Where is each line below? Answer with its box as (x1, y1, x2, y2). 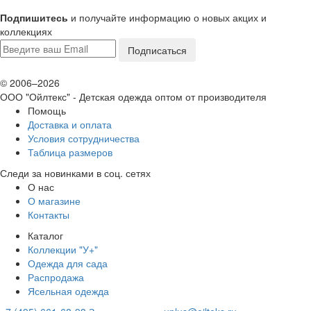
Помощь (28, 103, 66, 117)
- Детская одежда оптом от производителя (73, 89, 267, 103)
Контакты (28, 207, 69, 221)
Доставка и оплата (28, 117, 112, 131)
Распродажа (28, 269, 84, 284)
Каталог (28, 228, 63, 242)
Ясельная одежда (28, 283, 109, 298)
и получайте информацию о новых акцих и (71, 10, 267, 24)
